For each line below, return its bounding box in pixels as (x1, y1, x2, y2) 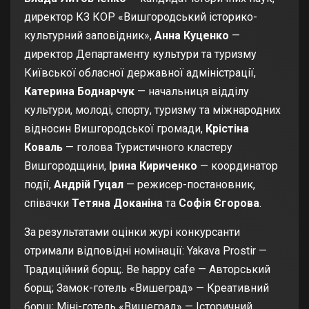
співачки (24, 196, 72, 210)
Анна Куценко (154, 28, 229, 42)
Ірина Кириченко (109, 159, 200, 172)
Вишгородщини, (24, 159, 109, 172)
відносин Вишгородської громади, (24, 121, 206, 135)
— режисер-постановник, (123, 177, 255, 191)
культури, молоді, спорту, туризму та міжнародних (24, 103, 281, 117)
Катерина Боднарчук (24, 84, 134, 98)
